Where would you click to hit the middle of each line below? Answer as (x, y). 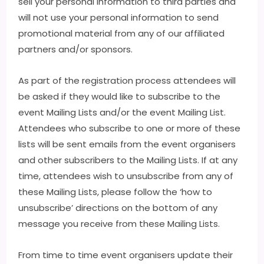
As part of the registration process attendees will (127, 80)
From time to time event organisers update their (126, 255)
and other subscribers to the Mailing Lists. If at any (128, 160)
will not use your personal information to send (119, 17)
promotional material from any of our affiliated (122, 33)
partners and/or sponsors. (76, 49)
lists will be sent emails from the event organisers (127, 144)
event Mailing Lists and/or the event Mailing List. (122, 112)
